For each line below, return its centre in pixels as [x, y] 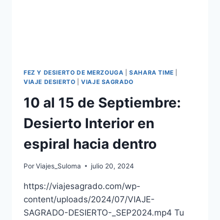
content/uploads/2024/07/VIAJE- [89, 199]
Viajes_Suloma [59, 166]
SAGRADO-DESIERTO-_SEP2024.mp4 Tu [104, 212]
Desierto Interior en [89, 123]
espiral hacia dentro [90, 144]
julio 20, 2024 [113, 166]
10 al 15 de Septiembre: [102, 102]
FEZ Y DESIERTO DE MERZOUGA [74, 73]
